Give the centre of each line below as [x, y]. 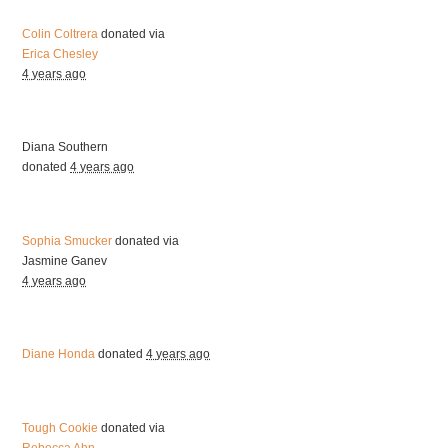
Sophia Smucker [67, 240]
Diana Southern [65, 147]
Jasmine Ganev [65, 260]
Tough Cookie [60, 427]
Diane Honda [59, 354]
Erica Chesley [60, 53]
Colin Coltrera [60, 33]
